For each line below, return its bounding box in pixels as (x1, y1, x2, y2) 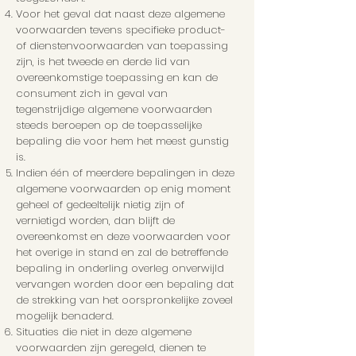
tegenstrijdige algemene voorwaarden (16, 102, 212, 118)
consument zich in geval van (16, 86, 168, 102)
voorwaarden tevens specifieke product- (16, 22, 226, 38)
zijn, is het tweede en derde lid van (16, 54, 190, 70)
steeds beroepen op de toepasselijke (16, 118, 202, 133)
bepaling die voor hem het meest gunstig (16, 133, 229, 149)
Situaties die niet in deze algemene (16, 324, 192, 340)
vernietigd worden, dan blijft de (16, 213, 175, 229)
